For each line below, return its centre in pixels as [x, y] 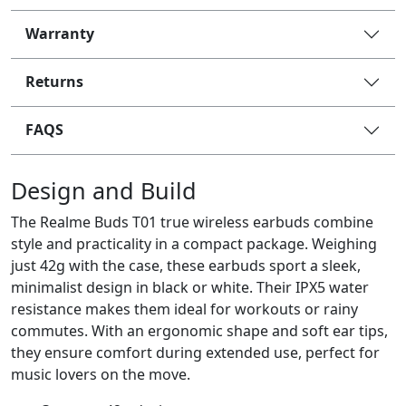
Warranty [60, 34]
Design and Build [104, 190]
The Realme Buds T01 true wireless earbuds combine [192, 222]
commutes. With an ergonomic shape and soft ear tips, [199, 330]
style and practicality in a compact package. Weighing [194, 243]
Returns [54, 82]
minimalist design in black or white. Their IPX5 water [190, 287]
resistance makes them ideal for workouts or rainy [184, 309]
